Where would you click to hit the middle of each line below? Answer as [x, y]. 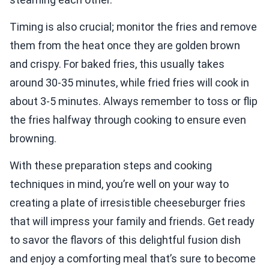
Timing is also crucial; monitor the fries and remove [133, 27]
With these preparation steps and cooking [111, 166]
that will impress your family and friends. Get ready [132, 222]
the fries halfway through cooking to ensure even [128, 120]
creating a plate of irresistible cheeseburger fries [128, 203]
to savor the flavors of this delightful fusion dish [125, 240]
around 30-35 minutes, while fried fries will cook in [129, 83]
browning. [33, 139]
